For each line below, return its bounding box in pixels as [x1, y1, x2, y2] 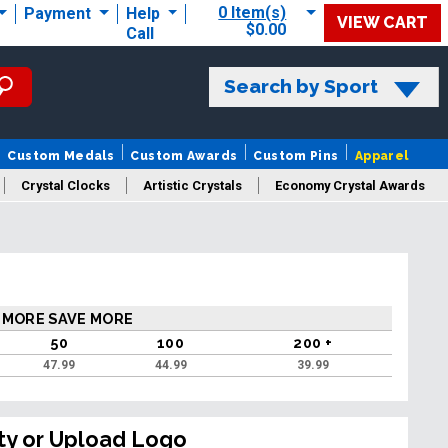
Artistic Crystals [143, 177, 242, 193]
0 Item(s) [218, 3, 287, 22]
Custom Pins [253, 148, 339, 163]
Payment [23, 4, 95, 23]
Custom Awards [130, 148, 238, 163]
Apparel [354, 148, 409, 163]
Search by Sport [223, 74, 378, 97]
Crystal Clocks [21, 177, 110, 193]
